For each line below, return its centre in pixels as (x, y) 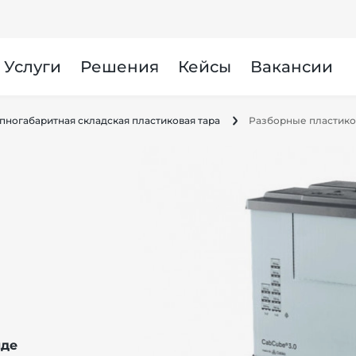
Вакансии (291, 67)
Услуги (32, 67)
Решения (119, 67)
